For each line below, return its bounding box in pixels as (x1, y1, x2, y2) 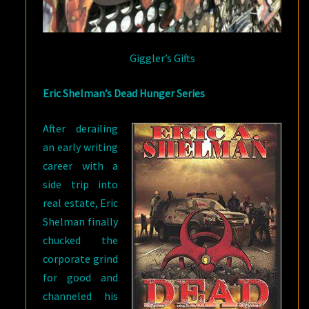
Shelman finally (43, 214, 118, 228)
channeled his (43, 288, 118, 303)
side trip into (43, 177, 118, 191)
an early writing (43, 139, 118, 154)
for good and (43, 270, 118, 284)
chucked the (43, 232, 118, 247)
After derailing (43, 121, 118, 135)
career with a (43, 158, 118, 172)
